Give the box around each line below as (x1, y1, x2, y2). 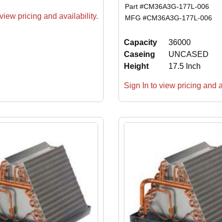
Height (123, 61, 149, 70)
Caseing (123, 50, 155, 58)
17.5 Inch (168, 61, 201, 70)
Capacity (123, 38, 157, 47)
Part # (125, 2, 144, 10)
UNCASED (168, 50, 209, 58)
